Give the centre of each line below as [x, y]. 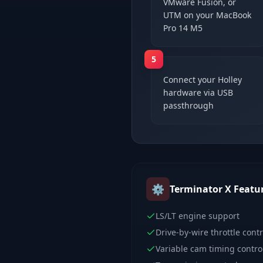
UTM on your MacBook [207, 15]
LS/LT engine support [198, 216]
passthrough [188, 105]
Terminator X [200, 189]
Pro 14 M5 [183, 28]
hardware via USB [198, 92]
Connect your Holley [203, 80]
